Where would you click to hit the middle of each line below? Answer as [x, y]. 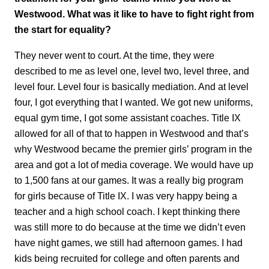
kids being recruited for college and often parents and [127, 258]
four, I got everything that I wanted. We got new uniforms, [134, 102]
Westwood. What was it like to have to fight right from [134, 14]
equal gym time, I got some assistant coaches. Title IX [128, 117]
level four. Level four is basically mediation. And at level [131, 86]
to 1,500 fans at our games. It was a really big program [129, 180]
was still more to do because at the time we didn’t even [130, 227]
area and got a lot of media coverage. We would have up [134, 164]
